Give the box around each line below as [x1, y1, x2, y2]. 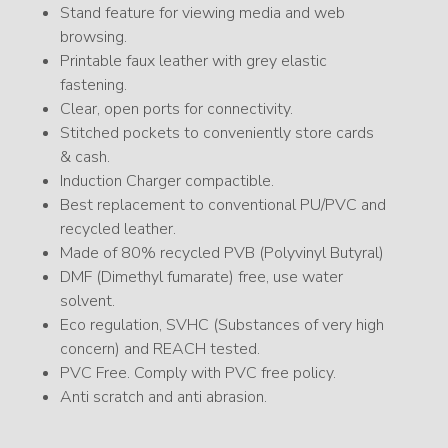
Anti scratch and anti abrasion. [60, 386, 267, 409]
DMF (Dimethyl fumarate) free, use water [60, 266, 343, 289]
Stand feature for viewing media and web [60, 2, 345, 25]
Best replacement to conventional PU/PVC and [60, 194, 386, 217]
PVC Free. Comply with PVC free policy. [60, 362, 336, 385]
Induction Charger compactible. [60, 170, 274, 193]
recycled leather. [60, 218, 176, 241]
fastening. [60, 74, 127, 97]
